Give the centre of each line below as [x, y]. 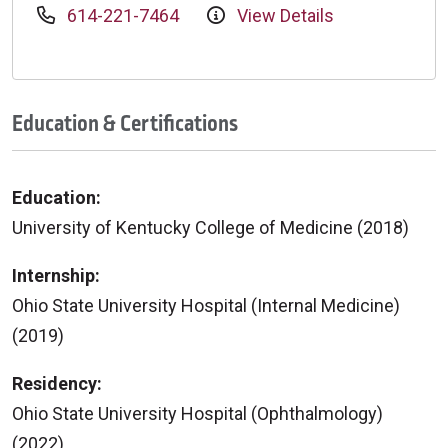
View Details [283, 15]
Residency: [57, 383]
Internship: [56, 275]
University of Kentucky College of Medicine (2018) [210, 227]
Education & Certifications [125, 123]
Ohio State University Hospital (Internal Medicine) [206, 305]
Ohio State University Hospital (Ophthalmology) [197, 413]
